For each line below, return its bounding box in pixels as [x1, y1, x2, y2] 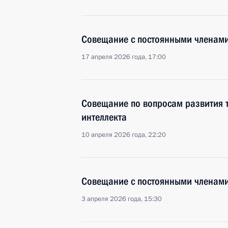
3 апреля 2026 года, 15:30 [81, 194, 162, 204]
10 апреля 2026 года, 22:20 [81, 130, 166, 139]
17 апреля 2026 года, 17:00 [81, 52, 166, 62]
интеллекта [81, 111, 127, 123]
